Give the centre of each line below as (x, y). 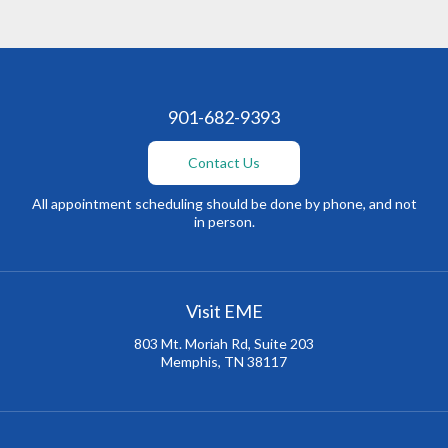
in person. (224, 221)
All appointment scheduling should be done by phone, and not (224, 203)
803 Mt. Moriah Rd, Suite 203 (224, 343)
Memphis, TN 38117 (224, 361)
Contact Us (224, 162)
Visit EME (224, 310)
